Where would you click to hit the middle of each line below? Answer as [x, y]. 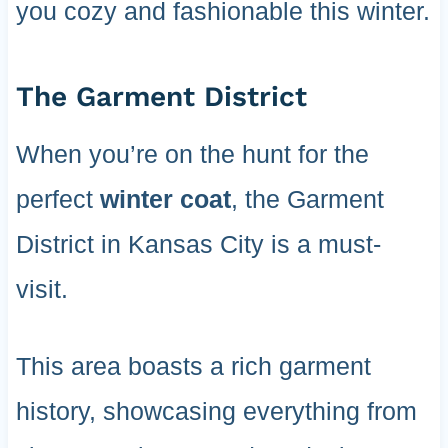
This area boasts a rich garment [193, 366]
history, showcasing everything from [216, 411]
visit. [41, 289]
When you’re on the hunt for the [192, 154]
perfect [57, 199]
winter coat [165, 199]
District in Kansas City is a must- [198, 244]
